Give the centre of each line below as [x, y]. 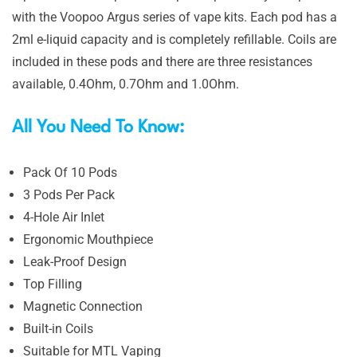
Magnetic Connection [83, 306]
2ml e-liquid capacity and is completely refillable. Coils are [174, 39]
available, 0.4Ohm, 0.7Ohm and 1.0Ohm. [126, 84]
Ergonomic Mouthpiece [88, 239]
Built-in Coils [58, 328]
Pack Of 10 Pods [70, 172]
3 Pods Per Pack [69, 194]
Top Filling [53, 284]
